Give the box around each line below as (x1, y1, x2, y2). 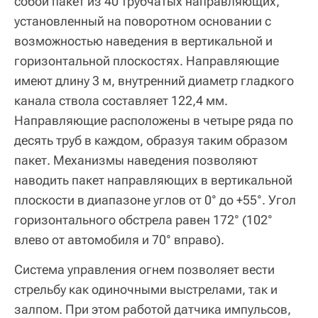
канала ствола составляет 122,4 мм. (14, 92, 228, 108)
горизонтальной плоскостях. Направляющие (14, 53, 279, 68)
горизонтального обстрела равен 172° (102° (14, 212, 273, 227)
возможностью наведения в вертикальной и (14, 33, 273, 48)
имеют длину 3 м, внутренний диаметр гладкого (14, 72, 294, 88)
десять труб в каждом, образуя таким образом (14, 132, 287, 148)
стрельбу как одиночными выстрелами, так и (14, 282, 278, 297)
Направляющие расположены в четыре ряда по (14, 112, 293, 128)
